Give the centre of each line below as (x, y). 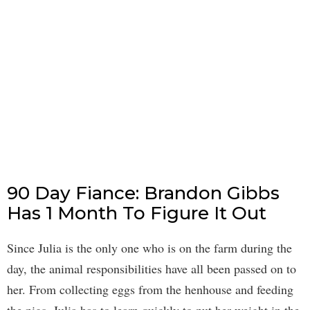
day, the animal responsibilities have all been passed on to (152, 269)
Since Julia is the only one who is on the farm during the (149, 248)
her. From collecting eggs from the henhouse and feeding (150, 290)
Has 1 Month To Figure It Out (137, 213)
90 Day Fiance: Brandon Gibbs (143, 193)
